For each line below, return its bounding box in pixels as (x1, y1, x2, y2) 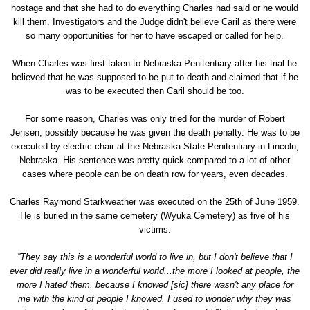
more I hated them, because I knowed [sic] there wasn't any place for (16, 279, 293, 290)
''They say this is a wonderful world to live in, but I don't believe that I (17, 251, 293, 262)
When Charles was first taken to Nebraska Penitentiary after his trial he (12, 57, 298, 69)
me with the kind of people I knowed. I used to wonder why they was (18, 293, 292, 304)
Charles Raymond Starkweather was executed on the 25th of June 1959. (10, 196, 300, 207)
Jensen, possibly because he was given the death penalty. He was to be (10, 127, 300, 138)
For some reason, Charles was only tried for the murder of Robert (24, 113, 285, 124)
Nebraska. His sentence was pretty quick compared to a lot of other (19, 154, 291, 165)
